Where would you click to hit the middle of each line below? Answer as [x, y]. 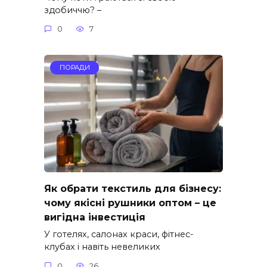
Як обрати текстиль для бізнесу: [133, 189]
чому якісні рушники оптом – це [130, 203]
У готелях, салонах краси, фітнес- [119, 235]
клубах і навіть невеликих [102, 247]
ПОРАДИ [74, 68]
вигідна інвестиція [95, 217]
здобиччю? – [73, 10]
